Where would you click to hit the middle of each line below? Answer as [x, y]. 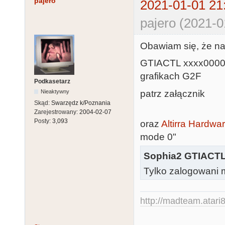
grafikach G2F [171, 76]
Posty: [43, 121]
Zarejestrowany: [57, 112]
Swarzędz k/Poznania [81, 103]
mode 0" [158, 137]
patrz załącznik [173, 93]
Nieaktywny [55, 91]
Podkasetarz [52, 81]
